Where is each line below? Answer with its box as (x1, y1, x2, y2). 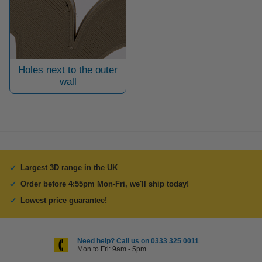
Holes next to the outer (18, 64, 118, 75)
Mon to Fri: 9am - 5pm (77, 245, 146, 254)
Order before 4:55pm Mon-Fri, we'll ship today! (20, 180, 189, 189)
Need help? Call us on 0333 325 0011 (77, 237, 199, 246)
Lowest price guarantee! (20, 196, 107, 205)
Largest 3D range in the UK (20, 163, 118, 173)
